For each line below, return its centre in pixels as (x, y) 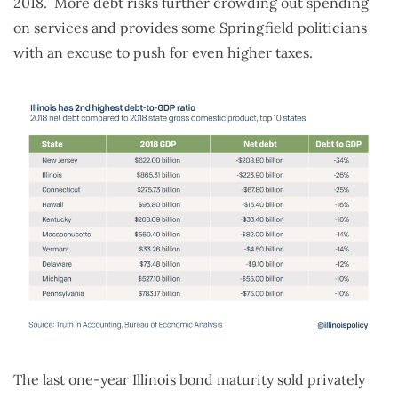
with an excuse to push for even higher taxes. (163, 53)
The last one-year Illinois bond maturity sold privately (189, 379)
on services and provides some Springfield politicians (190, 28)
